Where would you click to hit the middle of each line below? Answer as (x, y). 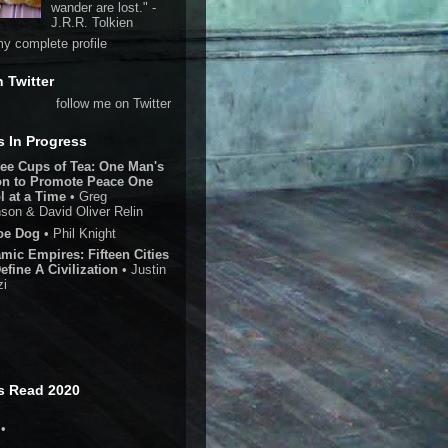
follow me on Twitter (113, 103)
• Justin (142, 270)
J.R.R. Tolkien (91, 22)
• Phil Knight (80, 233)
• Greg (86, 197)
